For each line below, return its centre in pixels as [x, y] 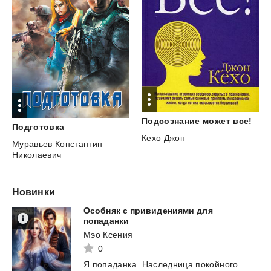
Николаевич [37, 155]
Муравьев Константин [57, 144]
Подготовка [38, 127]
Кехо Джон [163, 138]
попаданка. [116, 265]
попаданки [106, 221]
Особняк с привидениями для [148, 211]
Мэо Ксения [108, 235]
